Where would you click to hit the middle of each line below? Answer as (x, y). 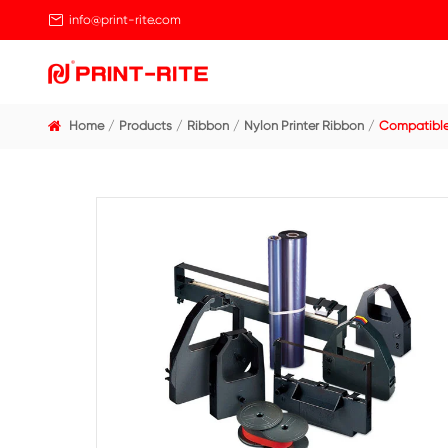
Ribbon (260, 157)
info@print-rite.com (155, 24)
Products (181, 157)
